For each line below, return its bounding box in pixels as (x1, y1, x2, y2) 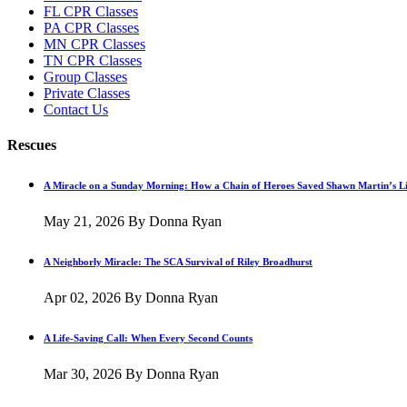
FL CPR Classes (44, 3, 138, 19)
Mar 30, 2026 (44, 365, 122, 382)
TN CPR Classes (44, 52, 142, 68)
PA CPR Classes (44, 19, 139, 35)
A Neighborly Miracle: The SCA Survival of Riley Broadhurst (44, 256, 313, 268)
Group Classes (44, 68, 127, 84)
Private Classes (44, 84, 130, 101)
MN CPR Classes (44, 35, 145, 52)
